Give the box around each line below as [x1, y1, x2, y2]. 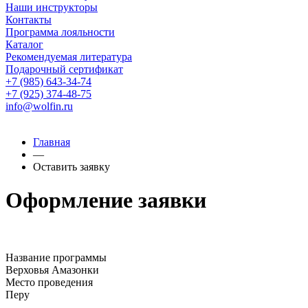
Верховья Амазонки [5, 263, 99, 276]
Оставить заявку [33, 161, 110, 173]
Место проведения [5, 276, 93, 288]
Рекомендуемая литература [5, 51, 132, 63]
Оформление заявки [5, 188, 206, 213]
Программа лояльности [5, 26, 115, 38]
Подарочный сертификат [5, 63, 123, 75]
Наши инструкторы [5, 1, 98, 13]
